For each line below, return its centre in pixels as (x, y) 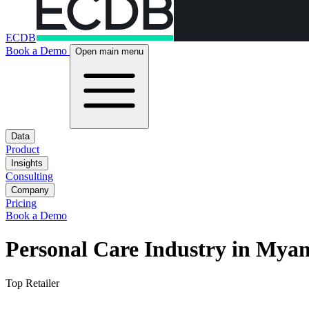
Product (22, 149)
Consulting (29, 176)
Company (30, 190)
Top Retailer (32, 283)
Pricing (21, 203)
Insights (27, 163)
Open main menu (109, 51)
